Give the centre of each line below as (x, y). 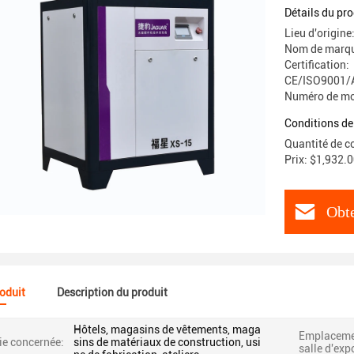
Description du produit (112, 292)
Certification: (317, 65)
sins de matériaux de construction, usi (167, 342)
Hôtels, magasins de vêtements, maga (167, 330)
